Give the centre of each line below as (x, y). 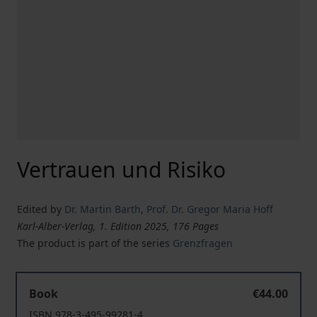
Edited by (39, 209)
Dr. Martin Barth (103, 209)
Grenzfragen (203, 243)
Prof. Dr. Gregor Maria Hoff (210, 209)
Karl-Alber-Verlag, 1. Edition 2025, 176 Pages (118, 226)
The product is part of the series (95, 243)
